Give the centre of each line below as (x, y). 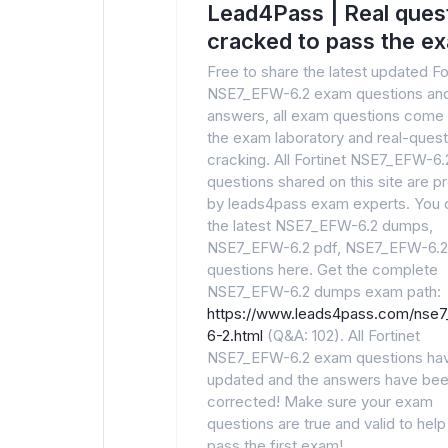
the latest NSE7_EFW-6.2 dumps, (320, 225)
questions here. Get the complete (322, 269)
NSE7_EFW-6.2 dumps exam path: (324, 291)
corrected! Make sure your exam (320, 401)
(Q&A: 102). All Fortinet (341, 335)
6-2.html (235, 335)
